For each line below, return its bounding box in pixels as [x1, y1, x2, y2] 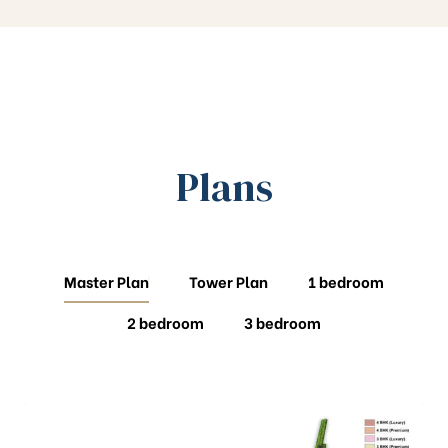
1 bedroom [308, 270, 384, 293]
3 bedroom [244, 311, 321, 334]
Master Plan [64, 270, 149, 293]
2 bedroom [127, 311, 204, 334]
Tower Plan [189, 270, 268, 293]
